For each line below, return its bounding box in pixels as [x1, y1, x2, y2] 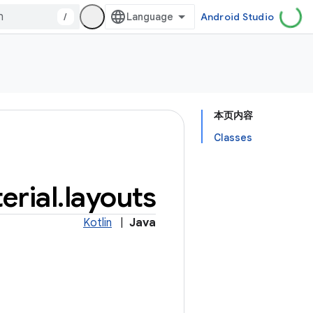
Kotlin [83, 216, 112, 230]
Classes [214, 131, 252, 144]
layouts [64, 180, 156, 214]
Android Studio [200, 10, 274, 23]
